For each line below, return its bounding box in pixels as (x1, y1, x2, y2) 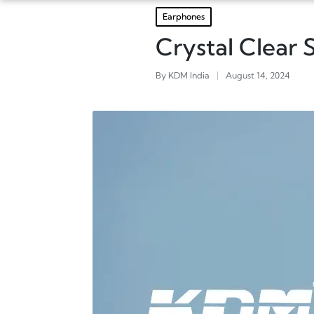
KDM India (168, 70, 210, 81)
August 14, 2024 (226, 70, 290, 81)
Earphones (163, 11, 205, 22)
